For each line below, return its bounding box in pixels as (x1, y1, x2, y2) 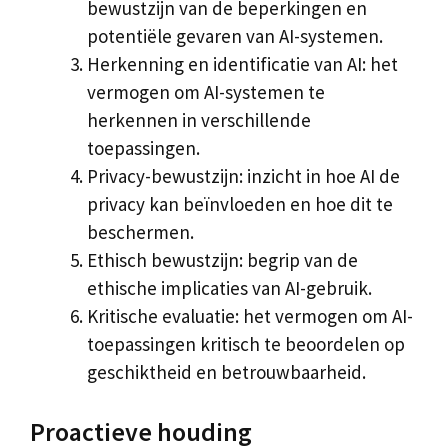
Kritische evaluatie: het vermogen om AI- (87, 304, 413, 328)
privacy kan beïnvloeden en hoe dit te (87, 192, 393, 216)
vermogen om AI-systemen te (87, 80, 325, 104)
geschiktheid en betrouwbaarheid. (87, 360, 366, 384)
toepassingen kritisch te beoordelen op (87, 332, 405, 356)
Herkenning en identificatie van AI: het (87, 52, 398, 76)
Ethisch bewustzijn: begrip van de (87, 248, 358, 272)
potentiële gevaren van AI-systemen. (87, 24, 383, 48)
